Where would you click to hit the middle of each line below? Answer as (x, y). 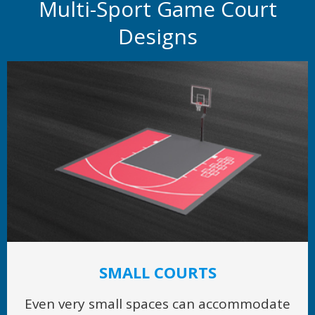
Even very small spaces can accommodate (157, 304)
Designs (157, 36)
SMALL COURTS (157, 272)
